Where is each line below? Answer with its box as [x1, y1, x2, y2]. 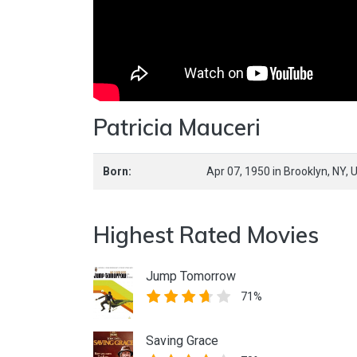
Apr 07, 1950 [206, 165, 273, 178]
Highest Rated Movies [93, 221, 319, 249]
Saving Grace [146, 333, 218, 349]
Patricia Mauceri [93, 113, 261, 142]
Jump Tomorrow [146, 269, 236, 284]
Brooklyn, [284, 165, 332, 178]
